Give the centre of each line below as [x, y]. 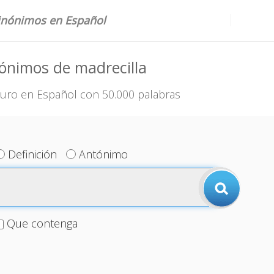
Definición [33, 154]
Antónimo [104, 154]
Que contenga [42, 223]
